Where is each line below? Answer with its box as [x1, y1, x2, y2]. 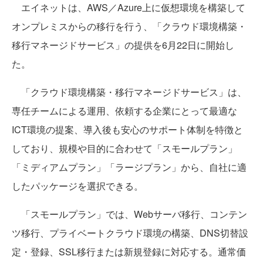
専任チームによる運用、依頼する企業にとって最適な [12, 104, 237, 118]
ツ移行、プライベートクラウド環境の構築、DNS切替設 [12, 226, 248, 240]
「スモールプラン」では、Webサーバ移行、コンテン [12, 207, 247, 221]
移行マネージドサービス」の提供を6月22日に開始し [12, 38, 234, 52]
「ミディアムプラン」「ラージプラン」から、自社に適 [12, 160, 247, 174]
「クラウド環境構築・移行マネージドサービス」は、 [12, 85, 247, 99]
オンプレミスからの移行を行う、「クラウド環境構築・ [12, 19, 247, 33]
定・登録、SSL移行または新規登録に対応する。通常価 [12, 245, 246, 259]
